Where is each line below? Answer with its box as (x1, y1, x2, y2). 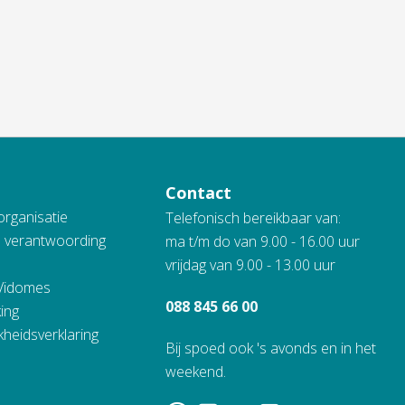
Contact (165, 182, 232, 203)
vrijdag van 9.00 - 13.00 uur (165, 255, 336, 275)
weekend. (165, 362, 227, 381)
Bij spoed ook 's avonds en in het (165, 338, 377, 358)
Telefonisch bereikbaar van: (165, 208, 342, 228)
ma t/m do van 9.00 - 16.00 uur (165, 231, 361, 251)
